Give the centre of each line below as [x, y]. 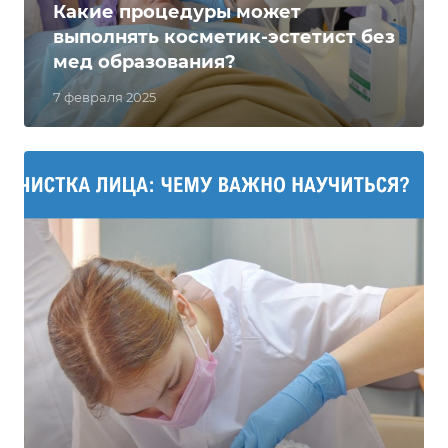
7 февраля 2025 [104, 97]
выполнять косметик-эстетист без [224, 37]
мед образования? [144, 62]
